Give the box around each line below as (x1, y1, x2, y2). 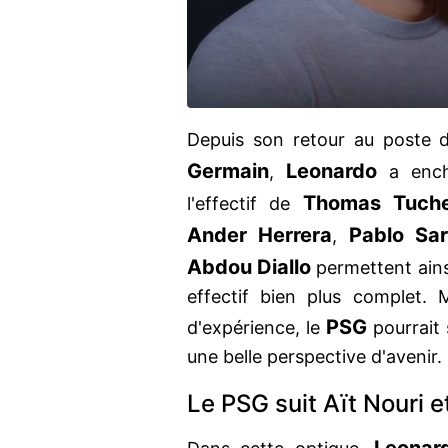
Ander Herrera (187, 223, 333, 248)
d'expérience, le (187, 317, 327, 339)
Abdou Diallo (187, 255, 312, 280)
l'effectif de (187, 193, 303, 215)
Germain (187, 159, 269, 184)
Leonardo (286, 159, 377, 184)
